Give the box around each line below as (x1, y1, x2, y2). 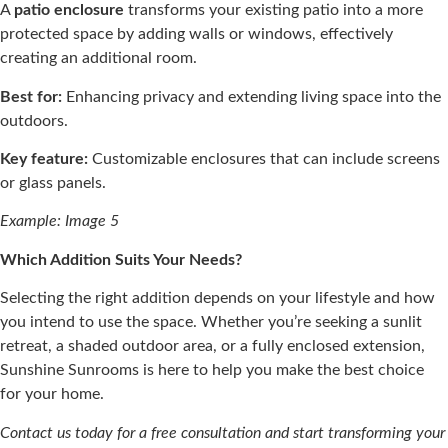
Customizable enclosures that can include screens (88, 151, 440, 168)
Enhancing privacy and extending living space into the (62, 88, 441, 105)
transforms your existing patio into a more (124, 2, 423, 19)
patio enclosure (14, 2, 124, 19)
